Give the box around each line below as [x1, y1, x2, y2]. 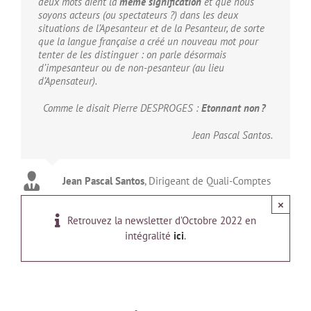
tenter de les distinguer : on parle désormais [38, 48, 226, 62]
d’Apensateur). [38, 74, 97, 88]
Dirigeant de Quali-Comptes [149, 174, 271, 188]
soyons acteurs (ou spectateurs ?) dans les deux [38, 8, 238, 22]
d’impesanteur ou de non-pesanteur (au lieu [38, 61, 224, 75]
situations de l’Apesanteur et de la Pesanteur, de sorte [38, 22, 264, 35]
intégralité [125, 229, 174, 243]
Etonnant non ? [201, 101, 268, 115]
